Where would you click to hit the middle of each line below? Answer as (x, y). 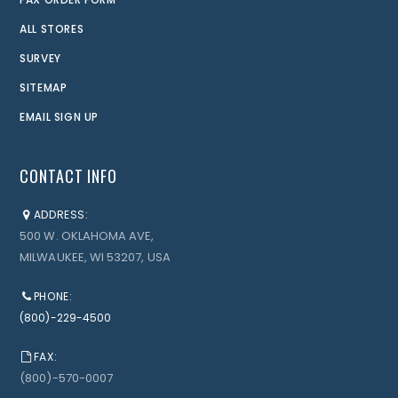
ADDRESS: (61, 215)
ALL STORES (52, 29)
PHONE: (53, 297)
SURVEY (40, 59)
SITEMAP (44, 88)
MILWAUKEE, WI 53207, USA (95, 258)
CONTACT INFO (69, 176)
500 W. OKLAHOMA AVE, (87, 236)
